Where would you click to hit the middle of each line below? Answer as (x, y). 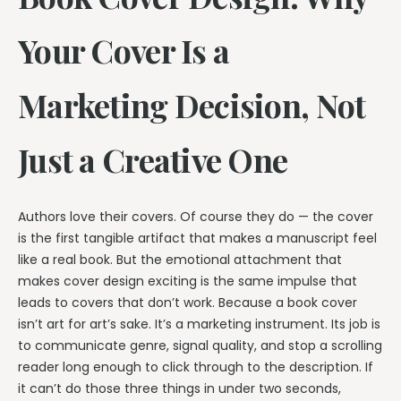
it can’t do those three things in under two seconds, (179, 388)
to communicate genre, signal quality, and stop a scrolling (200, 345)
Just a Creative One (153, 159)
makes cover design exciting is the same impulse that (188, 281)
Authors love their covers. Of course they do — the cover (196, 216)
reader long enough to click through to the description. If (196, 367)
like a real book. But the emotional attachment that (180, 259)
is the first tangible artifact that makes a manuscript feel (197, 238)
